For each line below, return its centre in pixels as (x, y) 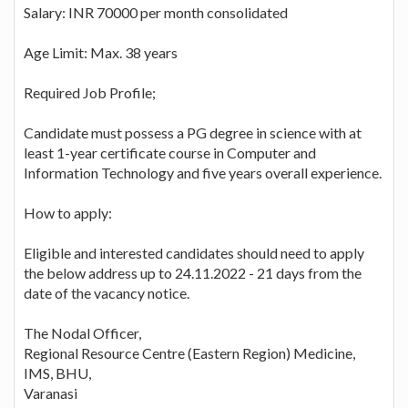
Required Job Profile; (90, 92)
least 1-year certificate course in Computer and (170, 152)
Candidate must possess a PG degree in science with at (193, 132)
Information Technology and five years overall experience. (203, 172)
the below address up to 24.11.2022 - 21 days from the (193, 272)
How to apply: (68, 212)
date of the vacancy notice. (107, 292)
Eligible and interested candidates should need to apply (194, 252)
